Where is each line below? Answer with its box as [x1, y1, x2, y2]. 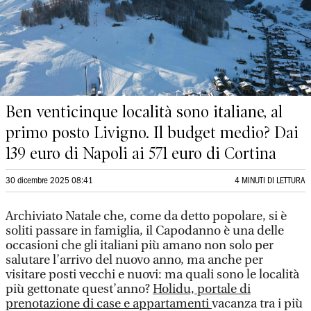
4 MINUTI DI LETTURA [235, 177, 305, 185]
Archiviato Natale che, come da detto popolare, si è [6, 209, 287, 224]
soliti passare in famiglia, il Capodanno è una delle [6, 224, 284, 238]
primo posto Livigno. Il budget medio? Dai [6, 123, 299, 142]
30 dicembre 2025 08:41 [6, 177, 93, 185]
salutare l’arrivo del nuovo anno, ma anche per [6, 253, 263, 267]
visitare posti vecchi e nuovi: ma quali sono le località [6, 267, 299, 282]
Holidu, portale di [153, 282, 251, 296]
